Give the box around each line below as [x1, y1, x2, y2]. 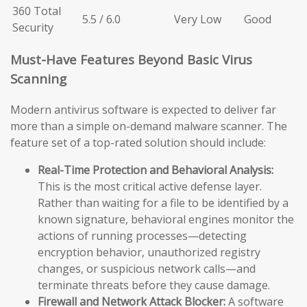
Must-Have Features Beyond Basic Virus [10, 51, 252, 69]
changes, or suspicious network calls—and [38, 260, 256, 276]
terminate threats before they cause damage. [38, 277, 270, 293]
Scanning [10, 70, 66, 88]
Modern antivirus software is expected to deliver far [10, 101, 276, 117]
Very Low [174, 11, 221, 27]
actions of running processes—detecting [38, 228, 247, 243]
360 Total [12, 3, 61, 19]
